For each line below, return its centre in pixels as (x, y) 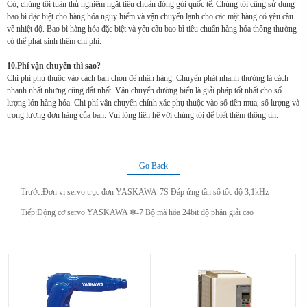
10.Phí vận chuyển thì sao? (54, 66)
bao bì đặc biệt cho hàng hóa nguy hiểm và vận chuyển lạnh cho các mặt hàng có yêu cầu (150, 17)
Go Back (153, 166)
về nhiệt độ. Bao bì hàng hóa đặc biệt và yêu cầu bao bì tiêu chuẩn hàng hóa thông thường (152, 29)
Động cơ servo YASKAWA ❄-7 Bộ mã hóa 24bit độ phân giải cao (145, 213)
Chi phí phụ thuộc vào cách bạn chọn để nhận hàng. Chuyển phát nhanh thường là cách (148, 78)
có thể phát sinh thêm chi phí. (54, 41)
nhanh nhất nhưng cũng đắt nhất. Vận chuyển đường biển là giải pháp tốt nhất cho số (144, 91)
